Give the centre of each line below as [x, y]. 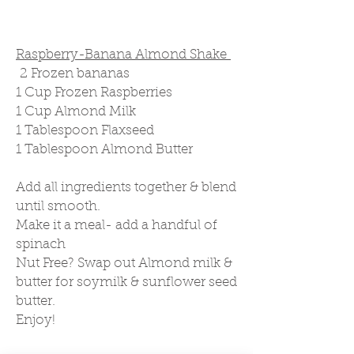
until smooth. [60, 207]
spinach [41, 245]
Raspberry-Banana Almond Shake [123, 55]
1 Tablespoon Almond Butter [104, 150]
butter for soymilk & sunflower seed [126, 282]
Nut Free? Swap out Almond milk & [124, 264]
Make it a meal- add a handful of [117, 226]
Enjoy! [36, 320]
